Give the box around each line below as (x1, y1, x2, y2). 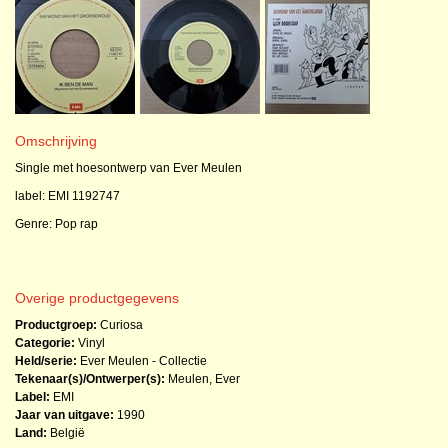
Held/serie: (15, 354, 77, 368)
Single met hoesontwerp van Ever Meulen (15, 161, 242, 175)
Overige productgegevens (15, 290, 179, 306)
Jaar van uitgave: (15, 408, 114, 422)
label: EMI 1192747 (15, 189, 120, 203)
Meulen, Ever (168, 372, 240, 386)
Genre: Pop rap (15, 217, 98, 231)
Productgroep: (15, 318, 97, 332)
